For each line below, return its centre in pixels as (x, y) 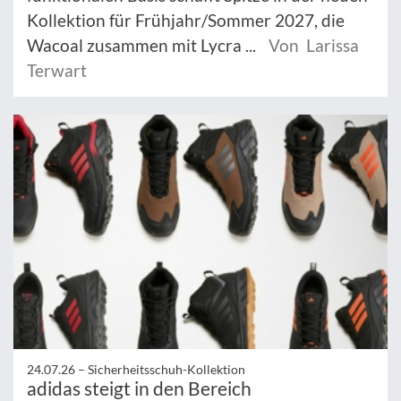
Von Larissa (314, 46)
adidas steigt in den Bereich (139, 388)
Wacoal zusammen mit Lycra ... (143, 46)
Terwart (57, 71)
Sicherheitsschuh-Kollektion (166, 369)
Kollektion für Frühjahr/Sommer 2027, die (186, 21)
